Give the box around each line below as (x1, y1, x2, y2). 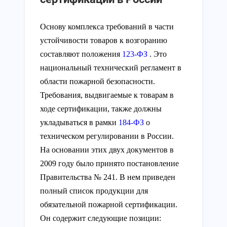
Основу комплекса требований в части (40, 22, 174, 31)
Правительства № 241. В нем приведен (40, 172, 175, 181)
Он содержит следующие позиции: (40, 213, 161, 222)
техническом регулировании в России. (40, 131, 174, 140)
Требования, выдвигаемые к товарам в (40, 90, 174, 99)
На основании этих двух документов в (40, 145, 174, 154)
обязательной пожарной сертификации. (40, 200, 177, 209)
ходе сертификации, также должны (40, 104, 162, 113)
